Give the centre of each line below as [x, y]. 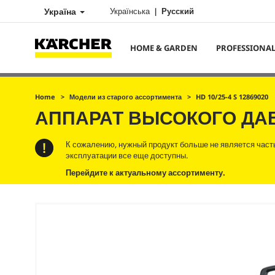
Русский [178, 11]
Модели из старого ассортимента [126, 97]
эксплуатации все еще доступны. [127, 155]
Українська [131, 11]
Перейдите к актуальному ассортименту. [145, 172]
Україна [61, 11]
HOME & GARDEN [164, 48]
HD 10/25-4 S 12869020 [232, 97]
